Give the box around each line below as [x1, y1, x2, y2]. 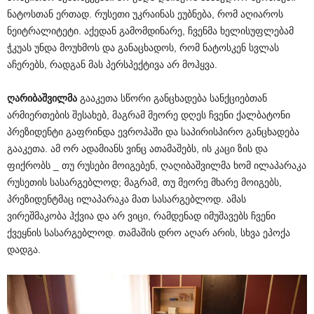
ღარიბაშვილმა [7, 92, 77, 104]
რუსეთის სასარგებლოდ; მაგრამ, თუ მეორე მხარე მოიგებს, [7, 176, 282, 188]
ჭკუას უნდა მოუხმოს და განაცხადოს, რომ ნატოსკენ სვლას [7, 41, 279, 53]
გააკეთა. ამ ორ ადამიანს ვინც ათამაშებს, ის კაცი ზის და [7, 142, 268, 154]
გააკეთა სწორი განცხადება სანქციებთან [77, 92, 267, 104]
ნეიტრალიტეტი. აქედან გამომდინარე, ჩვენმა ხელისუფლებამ [7, 25, 294, 36]
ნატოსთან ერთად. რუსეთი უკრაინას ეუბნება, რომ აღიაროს [7, 8, 283, 20]
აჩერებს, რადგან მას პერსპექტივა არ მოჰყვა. [7, 58, 217, 70]
